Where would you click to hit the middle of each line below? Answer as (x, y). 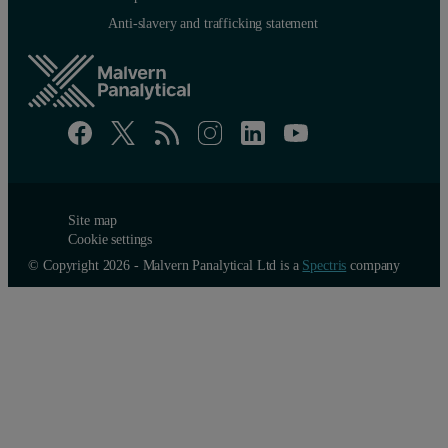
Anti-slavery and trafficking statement (213, 23)
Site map (93, 219)
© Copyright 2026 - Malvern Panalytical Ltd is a (165, 264)
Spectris (324, 264)
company (373, 264)
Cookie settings (110, 238)
